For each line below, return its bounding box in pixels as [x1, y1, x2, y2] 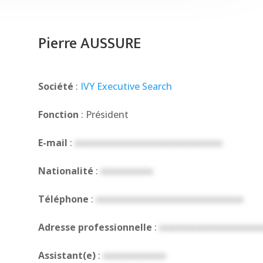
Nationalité [38, 164, 93, 178]
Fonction [38, 108, 79, 122]
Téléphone [38, 193, 89, 206]
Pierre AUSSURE [38, 31, 141, 56]
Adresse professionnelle [38, 221, 152, 234]
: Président [78, 108, 129, 122]
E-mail [38, 136, 68, 150]
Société [38, 80, 73, 93]
